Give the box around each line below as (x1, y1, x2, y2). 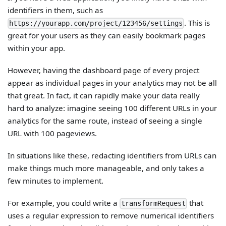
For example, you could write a (8, 197, 120, 208)
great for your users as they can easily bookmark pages (8, 30, 206, 40)
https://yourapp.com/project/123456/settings (9, 19, 183, 28)
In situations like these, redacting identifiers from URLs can (8, 150, 217, 160)
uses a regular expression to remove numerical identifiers (8, 210, 214, 220)
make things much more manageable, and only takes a (8, 162, 205, 173)
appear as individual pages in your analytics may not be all (8, 77, 217, 88)
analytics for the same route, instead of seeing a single (8, 115, 203, 126)
